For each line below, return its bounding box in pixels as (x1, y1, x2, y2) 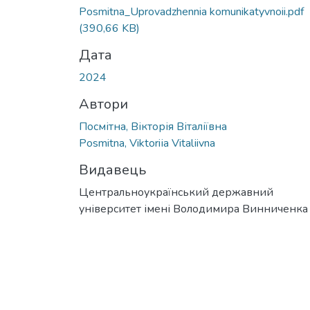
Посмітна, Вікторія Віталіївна (79, 118, 227, 134)
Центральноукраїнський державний (79, 184, 273, 200)
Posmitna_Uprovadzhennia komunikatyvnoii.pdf (79, 3, 304, 19)
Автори (79, 94, 128, 113)
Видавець (79, 160, 146, 179)
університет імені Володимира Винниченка (79, 201, 308, 217)
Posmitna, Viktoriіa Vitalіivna (79, 135, 215, 151)
